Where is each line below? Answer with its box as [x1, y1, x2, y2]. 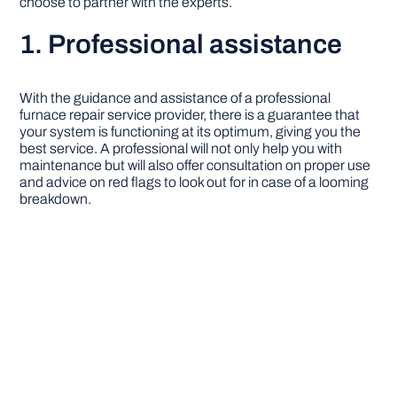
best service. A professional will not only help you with [19, 141, 343, 157]
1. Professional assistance [19, 30, 343, 59]
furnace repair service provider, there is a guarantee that [19, 107, 361, 123]
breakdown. [19, 191, 92, 207]
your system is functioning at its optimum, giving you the [19, 124, 362, 140]
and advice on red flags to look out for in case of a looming [19, 175, 370, 191]
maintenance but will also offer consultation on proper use [19, 158, 371, 174]
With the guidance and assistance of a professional [19, 90, 331, 106]
